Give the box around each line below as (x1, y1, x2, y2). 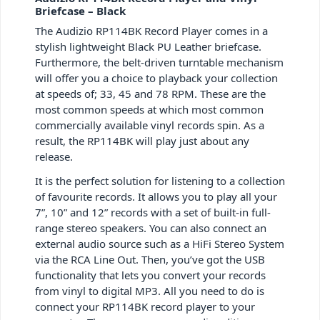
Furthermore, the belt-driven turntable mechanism (35, 54, 284, 69)
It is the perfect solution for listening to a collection (35, 173, 285, 188)
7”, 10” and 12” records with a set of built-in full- (35, 204, 271, 219)
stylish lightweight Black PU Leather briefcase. (35, 39, 261, 54)
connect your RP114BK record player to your (35, 299, 255, 314)
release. (35, 149, 73, 164)
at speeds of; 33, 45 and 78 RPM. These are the (35, 86, 266, 101)
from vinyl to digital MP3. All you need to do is (35, 283, 264, 298)
